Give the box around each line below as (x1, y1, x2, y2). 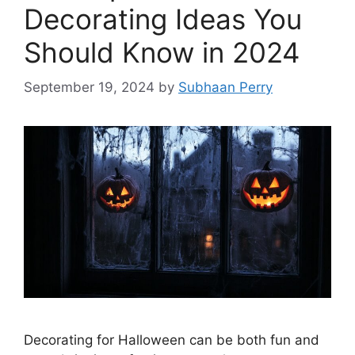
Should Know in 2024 (24, 35, 300, 69)
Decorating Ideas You (24, 2, 302, 36)
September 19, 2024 (24, 79, 155, 95)
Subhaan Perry (178, 79, 273, 95)
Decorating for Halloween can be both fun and (24, 332, 319, 349)
